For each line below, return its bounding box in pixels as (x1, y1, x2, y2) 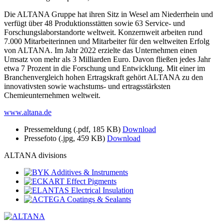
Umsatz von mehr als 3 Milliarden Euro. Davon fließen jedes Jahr (4, 55, 210, 64)
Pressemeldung (24, 125, 71, 134)
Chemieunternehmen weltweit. (4, 91, 100, 100)
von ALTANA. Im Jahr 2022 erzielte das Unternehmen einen (4, 46, 197, 55)
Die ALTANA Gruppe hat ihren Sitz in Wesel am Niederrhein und (4, 10, 213, 19)
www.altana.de (4, 108, 51, 117)
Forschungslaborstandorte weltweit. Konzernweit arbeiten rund (4, 28, 202, 37)
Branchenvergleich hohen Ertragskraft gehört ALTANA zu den (4, 73, 203, 82)
